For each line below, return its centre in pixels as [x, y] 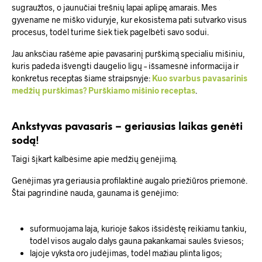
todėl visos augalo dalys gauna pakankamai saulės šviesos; [137, 240]
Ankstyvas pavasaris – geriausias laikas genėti [127, 127]
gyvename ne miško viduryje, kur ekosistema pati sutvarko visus [129, 19]
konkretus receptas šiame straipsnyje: [82, 78]
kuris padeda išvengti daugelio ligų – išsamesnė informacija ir [125, 65]
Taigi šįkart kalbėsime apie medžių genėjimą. [94, 158]
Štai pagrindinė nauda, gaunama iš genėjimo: [95, 192]
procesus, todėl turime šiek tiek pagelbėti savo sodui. [110, 32]
